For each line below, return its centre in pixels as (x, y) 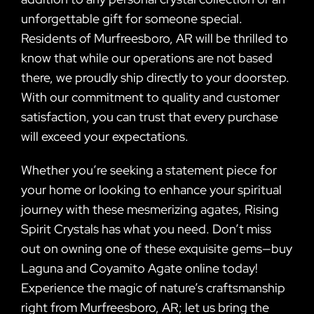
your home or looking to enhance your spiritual (151, 189)
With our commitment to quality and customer (150, 97)
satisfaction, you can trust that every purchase (150, 116)
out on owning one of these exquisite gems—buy (157, 248)
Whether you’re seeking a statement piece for (149, 170)
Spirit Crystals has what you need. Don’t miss (146, 228)
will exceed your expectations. (105, 136)
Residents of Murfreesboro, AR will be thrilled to (155, 38)
